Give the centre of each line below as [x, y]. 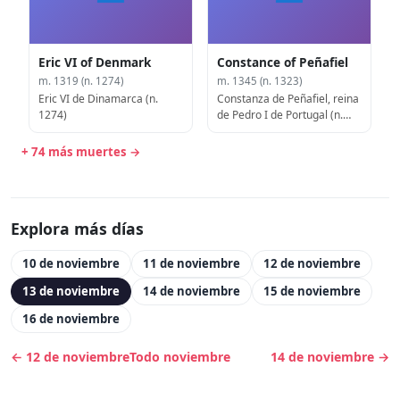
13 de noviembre [71, 291]
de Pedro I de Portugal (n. [280, 114]
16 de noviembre [71, 319]
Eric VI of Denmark [95, 62]
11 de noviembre [192, 263]
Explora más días [77, 229]
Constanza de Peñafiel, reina [288, 98]
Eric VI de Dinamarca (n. [99, 98]
